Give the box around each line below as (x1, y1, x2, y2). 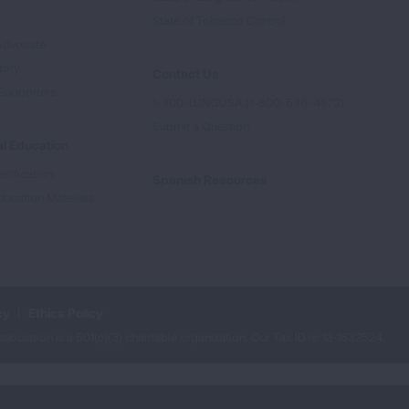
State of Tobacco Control (152, 13, 286, 27)
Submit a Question (152, 119, 249, 133)
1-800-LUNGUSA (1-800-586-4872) (152, 95, 344, 110)
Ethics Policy (28, 305, 103, 320)
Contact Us (152, 66, 219, 81)
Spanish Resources (152, 172, 267, 187)
